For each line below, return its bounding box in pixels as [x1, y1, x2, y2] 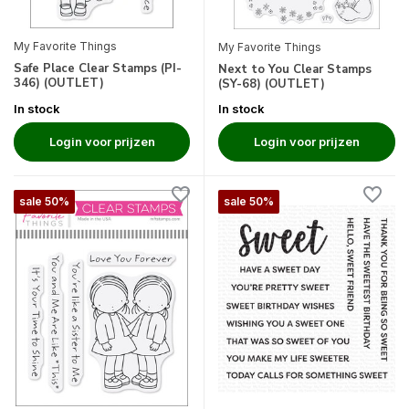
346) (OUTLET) [14, 74, 104, 91]
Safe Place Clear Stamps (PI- [14, 59, 182, 77]
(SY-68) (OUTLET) [218, 75, 325, 92]
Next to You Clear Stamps [218, 60, 372, 78]
